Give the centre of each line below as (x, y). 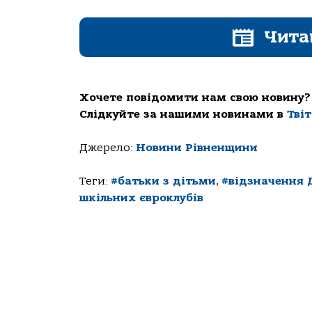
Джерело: (108, 148)
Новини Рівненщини (197, 148)
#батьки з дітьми (163, 181)
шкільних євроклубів (141, 198)
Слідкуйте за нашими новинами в (183, 115)
